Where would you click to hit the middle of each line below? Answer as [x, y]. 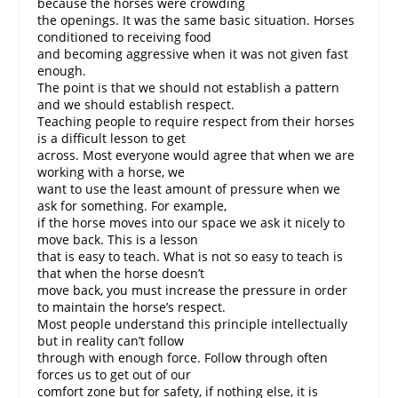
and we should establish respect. [136, 105]
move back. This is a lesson [118, 240]
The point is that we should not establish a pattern [189, 88]
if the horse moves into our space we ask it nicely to [191, 223]
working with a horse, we [111, 172]
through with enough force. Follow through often [183, 358]
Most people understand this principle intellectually [193, 324]
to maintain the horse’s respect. [132, 307]
